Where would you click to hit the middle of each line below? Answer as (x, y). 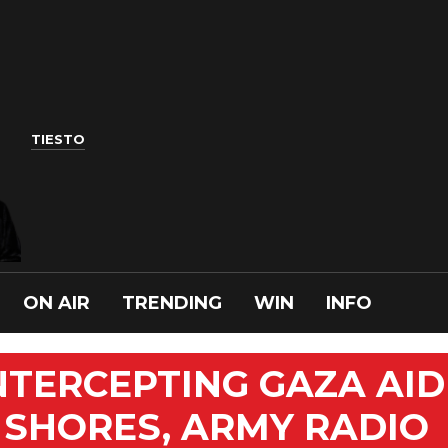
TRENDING (172, 303)
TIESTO (58, 139)
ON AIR (56, 303)
